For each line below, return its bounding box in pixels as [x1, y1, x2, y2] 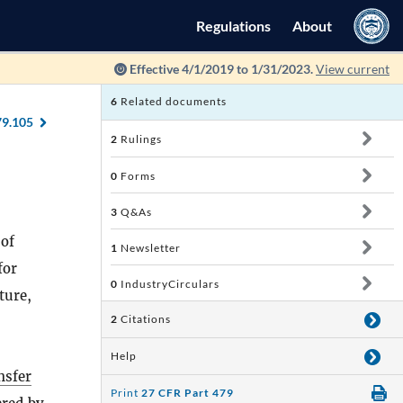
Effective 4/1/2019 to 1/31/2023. [127, 61, 316, 76]
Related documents [118, 94, 227, 108]
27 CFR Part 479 [141, 386, 234, 399]
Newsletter [118, 241, 181, 255]
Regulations [196, 17, 271, 34]
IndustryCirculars [118, 277, 219, 291]
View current [316, 61, 390, 76]
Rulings [118, 132, 162, 146]
